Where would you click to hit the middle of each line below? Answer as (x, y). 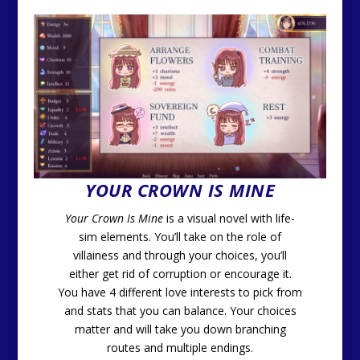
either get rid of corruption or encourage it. (180, 274)
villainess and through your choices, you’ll (180, 256)
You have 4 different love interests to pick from (180, 292)
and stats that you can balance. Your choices (180, 311)
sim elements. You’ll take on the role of (180, 237)
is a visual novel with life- (229, 219)
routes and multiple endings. (180, 348)
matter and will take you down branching (180, 329)
